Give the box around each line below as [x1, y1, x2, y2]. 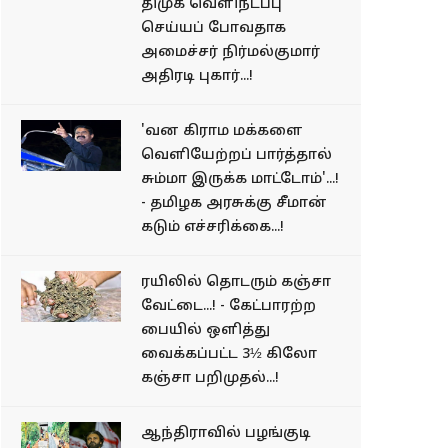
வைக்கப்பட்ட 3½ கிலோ [141, 346, 317, 363]
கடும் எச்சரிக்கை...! [141, 219, 284, 236]
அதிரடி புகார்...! [141, 68, 253, 85]
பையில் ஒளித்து [141, 322, 270, 339]
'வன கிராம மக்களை [141, 123, 303, 140]
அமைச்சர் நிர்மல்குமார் [141, 44, 320, 61]
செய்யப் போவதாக [141, 20, 286, 37]
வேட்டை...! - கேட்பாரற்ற [141, 298, 316, 315]
